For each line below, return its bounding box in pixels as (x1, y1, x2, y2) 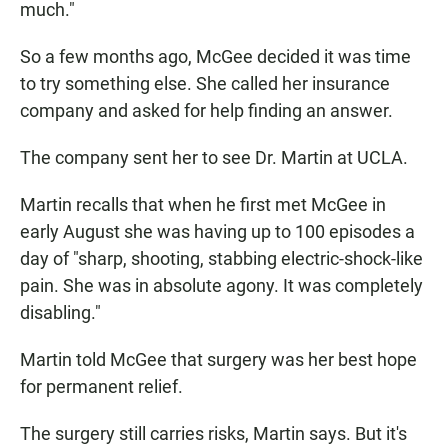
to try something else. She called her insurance (20, 73, 390, 94)
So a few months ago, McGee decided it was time (20, 46, 411, 67)
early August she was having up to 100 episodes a (20, 221, 415, 242)
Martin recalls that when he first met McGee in (20, 194, 386, 215)
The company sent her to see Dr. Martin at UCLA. (20, 147, 408, 168)
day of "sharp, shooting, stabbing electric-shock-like (20, 248, 423, 269)
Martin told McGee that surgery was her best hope (20, 349, 417, 370)
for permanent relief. (20, 376, 183, 397)
